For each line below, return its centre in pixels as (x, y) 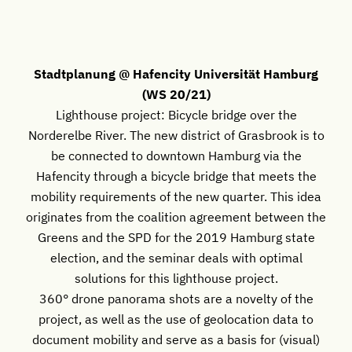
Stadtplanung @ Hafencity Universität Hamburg (176, 74)
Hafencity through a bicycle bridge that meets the (176, 176)
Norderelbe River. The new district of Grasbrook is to (176, 135)
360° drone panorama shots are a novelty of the (176, 299)
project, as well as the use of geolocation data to (176, 319)
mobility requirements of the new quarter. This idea (176, 196)
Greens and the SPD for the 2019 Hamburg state (176, 237)
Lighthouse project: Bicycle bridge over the (176, 115)
